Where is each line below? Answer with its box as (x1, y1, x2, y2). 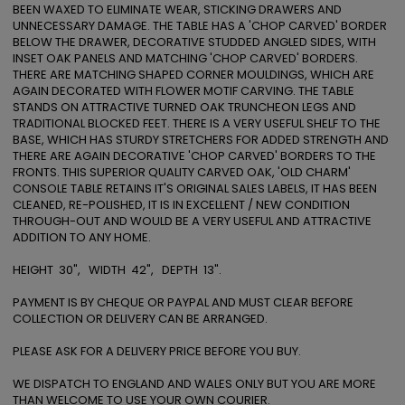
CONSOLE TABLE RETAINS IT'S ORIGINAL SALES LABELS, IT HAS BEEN (13, 180, 377, 197)
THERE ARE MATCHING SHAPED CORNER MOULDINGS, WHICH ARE (13, 66, 374, 83)
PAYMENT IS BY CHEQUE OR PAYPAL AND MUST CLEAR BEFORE (13, 294, 353, 311)
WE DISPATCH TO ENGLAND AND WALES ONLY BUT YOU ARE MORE (13, 375, 376, 392)
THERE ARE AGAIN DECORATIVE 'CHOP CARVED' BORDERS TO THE (13, 147, 376, 165)
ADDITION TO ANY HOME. (13, 229, 151, 246)
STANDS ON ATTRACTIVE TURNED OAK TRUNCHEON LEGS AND (13, 99, 356, 116)
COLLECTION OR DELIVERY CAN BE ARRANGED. (13, 310, 268, 327)
